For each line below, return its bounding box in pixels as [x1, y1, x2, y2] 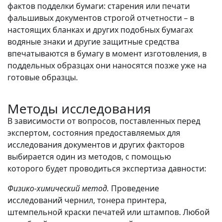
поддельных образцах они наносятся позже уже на [7, 60, 207, 71]
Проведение [111, 183, 159, 194]
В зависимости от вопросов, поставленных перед [7, 115, 200, 127]
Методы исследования [7, 100, 151, 118]
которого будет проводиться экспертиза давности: [7, 163, 206, 174]
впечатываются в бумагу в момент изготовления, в [7, 48, 207, 59]
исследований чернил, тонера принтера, [7, 195, 166, 206]
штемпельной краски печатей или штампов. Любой [7, 207, 210, 218]
